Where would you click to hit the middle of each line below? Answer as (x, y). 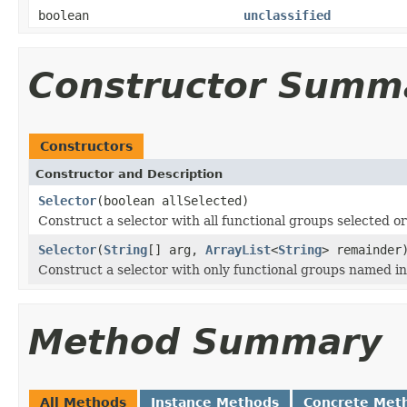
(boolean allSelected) (173, 200)
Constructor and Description (129, 174)
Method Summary (205, 342)
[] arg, (176, 249)
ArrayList (238, 249)
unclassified (287, 15)
